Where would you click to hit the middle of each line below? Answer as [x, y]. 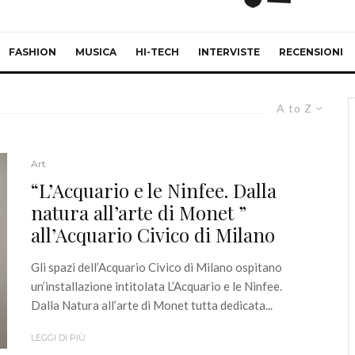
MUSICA [96, 52]
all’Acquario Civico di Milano [153, 235]
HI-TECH [157, 52]
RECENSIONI [311, 52]
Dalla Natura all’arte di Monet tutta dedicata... [152, 305]
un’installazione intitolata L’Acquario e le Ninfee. [157, 286]
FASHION [32, 52]
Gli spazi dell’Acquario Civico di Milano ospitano [157, 267]
